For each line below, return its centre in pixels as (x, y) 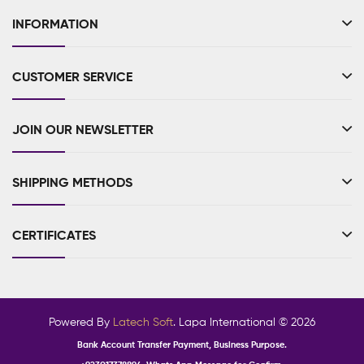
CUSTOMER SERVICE (72, 78)
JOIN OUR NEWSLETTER (83, 131)
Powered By (81, 323)
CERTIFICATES (54, 237)
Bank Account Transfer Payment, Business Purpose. (182, 345)
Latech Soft (143, 323)
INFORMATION (55, 26)
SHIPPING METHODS (72, 184)
